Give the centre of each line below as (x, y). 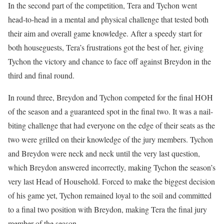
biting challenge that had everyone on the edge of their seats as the (111, 125)
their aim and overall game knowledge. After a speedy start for (105, 33)
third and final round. (41, 75)
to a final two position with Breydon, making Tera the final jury (107, 209)
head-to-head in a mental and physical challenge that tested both (108, 19)
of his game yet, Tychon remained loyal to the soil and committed (110, 195)
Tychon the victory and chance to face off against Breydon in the (109, 61)
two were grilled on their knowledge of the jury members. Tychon (110, 139)
